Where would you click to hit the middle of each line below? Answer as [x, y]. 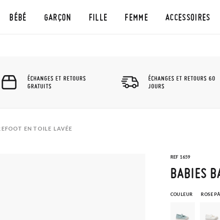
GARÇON [58, 17]
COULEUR [181, 194]
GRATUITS [40, 86]
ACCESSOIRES [188, 17]
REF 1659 [180, 157]
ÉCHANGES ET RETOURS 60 [182, 78]
